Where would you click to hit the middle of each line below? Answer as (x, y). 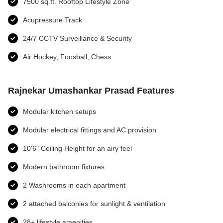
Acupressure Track (53, 20)
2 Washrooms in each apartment (74, 185)
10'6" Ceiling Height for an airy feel (77, 148)
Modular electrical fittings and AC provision (90, 130)
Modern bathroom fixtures (64, 167)
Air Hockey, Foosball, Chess (67, 56)
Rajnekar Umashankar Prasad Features (91, 90)
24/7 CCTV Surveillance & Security (77, 38)
